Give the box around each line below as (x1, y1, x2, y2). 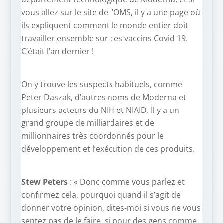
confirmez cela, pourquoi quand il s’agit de (21, 189, 181, 201)
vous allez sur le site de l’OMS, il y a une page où (21, 7, 200, 18)
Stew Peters (21, 176, 68, 188)
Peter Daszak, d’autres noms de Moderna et (21, 92, 186, 103)
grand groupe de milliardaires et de (21, 117, 154, 129)
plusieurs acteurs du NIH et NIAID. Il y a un (21, 105, 179, 116)
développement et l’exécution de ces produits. (21, 143, 195, 155)
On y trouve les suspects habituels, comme (21, 79, 182, 90)
